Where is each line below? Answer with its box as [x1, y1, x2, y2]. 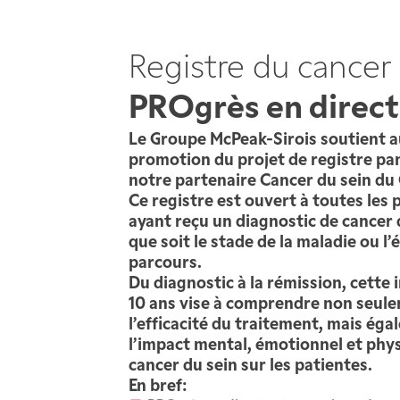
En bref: [129, 378, 187, 396]
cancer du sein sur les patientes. [129, 357, 372, 375]
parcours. [129, 254, 202, 272]
